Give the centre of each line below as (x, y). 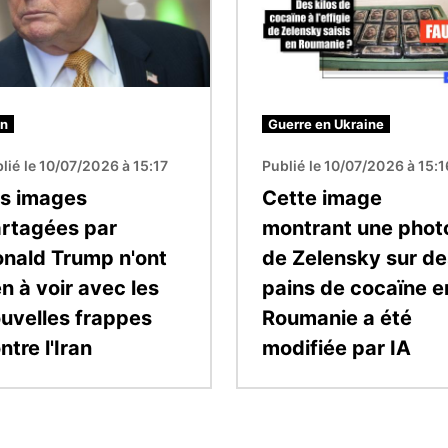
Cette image (322, 198)
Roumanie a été (337, 318)
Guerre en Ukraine (326, 124)
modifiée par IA (336, 348)
